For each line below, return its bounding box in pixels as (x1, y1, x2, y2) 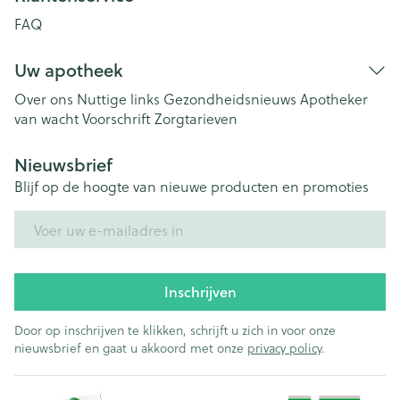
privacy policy (247, 338, 321, 357)
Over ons (14, 88, 73, 109)
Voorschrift (82, 108, 151, 129)
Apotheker (300, 88, 368, 109)
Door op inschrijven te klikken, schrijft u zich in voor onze (14, 321, 336, 339)
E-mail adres (13, 208, 96, 229)
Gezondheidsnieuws (163, 88, 296, 109)
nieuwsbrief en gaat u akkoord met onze (14, 338, 247, 357)
